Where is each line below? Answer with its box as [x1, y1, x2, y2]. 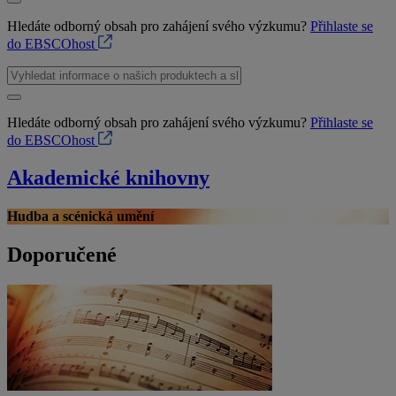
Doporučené [7, 243, 117, 267]
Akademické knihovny [7, 165, 209, 189]
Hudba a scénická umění [7, 209, 154, 225]
